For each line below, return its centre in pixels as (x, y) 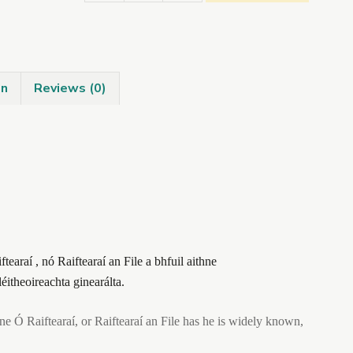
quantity (107, 89)
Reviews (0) (70, 88)
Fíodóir (102, 50)
